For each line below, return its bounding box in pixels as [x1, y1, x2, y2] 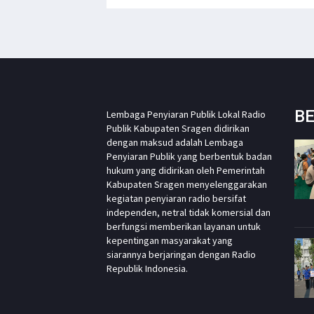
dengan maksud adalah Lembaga [107, 135, 243, 149]
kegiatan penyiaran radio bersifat [107, 191, 246, 205]
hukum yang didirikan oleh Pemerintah [107, 163, 265, 177]
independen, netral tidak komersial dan [107, 205, 271, 219]
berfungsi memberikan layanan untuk [107, 219, 261, 233]
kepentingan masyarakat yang [107, 233, 233, 247]
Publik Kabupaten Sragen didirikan [107, 121, 250, 135]
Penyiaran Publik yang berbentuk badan [107, 149, 272, 163]
